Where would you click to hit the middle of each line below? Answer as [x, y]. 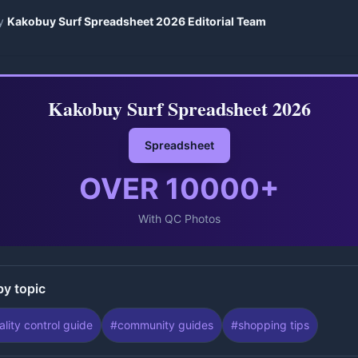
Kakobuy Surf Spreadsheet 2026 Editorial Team [137, 21]
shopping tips [274, 325]
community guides [165, 325]
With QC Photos [179, 219]
